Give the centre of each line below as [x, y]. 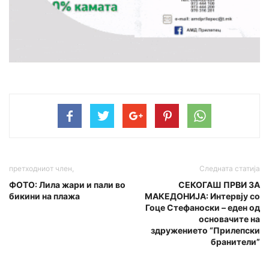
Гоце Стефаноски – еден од [203, 207]
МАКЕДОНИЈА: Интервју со [202, 196]
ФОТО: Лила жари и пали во [67, 184]
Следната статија [230, 168]
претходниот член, [41, 168]
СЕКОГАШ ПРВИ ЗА [219, 184]
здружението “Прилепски [205, 230]
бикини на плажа [44, 196]
